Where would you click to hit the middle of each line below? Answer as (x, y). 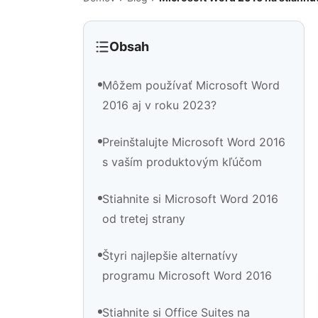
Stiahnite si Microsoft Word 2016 (190, 199)
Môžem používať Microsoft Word (191, 86)
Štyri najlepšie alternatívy (170, 256)
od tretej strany (144, 219)
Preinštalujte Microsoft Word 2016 (194, 142)
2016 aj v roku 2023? (159, 105)
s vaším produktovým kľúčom (182, 162)
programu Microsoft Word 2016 (187, 276)
